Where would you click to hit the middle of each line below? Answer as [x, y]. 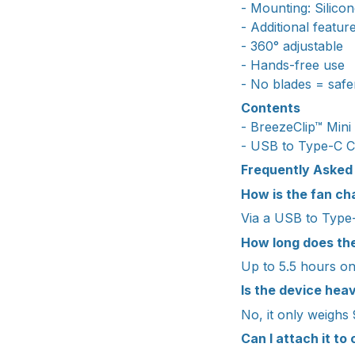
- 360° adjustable [292, 46]
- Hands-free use [293, 65]
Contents [271, 107]
